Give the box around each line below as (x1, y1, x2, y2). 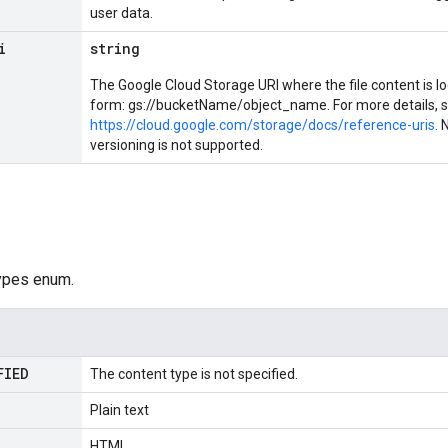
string (90, 39, 140, 58)
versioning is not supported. (90, 137, 263, 153)
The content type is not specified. (90, 366, 298, 382)
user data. (90, 5, 153, 21)
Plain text (90, 402, 149, 418)
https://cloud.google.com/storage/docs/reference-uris (90, 117, 435, 133)
